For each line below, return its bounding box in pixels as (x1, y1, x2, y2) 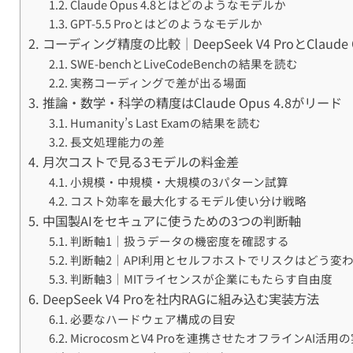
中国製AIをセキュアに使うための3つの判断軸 (42, 211, 301, 231)
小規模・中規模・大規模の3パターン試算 (69, 173, 288, 191)
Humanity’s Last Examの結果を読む (69, 114, 261, 132)
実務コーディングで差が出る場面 (69, 74, 247, 91)
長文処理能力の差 (69, 133, 165, 150)
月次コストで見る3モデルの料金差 (42, 152, 239, 172)
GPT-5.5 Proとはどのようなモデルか (69, 15, 262, 32)
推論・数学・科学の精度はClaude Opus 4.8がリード (42, 93, 342, 113)
